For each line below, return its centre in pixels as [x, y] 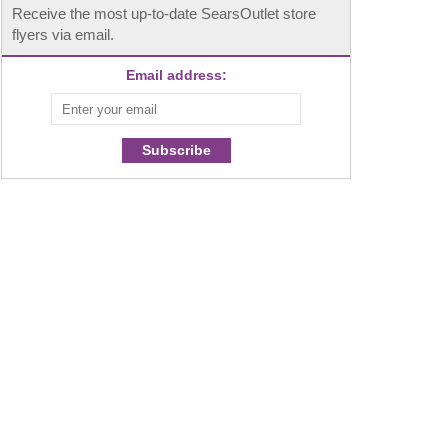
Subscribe [176, 150]
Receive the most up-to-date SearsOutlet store [164, 14]
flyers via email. [63, 35]
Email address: [176, 76]
